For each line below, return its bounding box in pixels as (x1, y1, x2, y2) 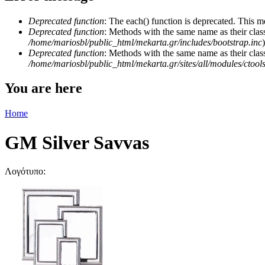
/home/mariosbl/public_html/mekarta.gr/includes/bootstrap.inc (28, 37, 262, 47)
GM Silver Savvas (5, 131, 149, 153)
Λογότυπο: (5, 166, 48, 177)
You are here (5, 80, 82, 96)
